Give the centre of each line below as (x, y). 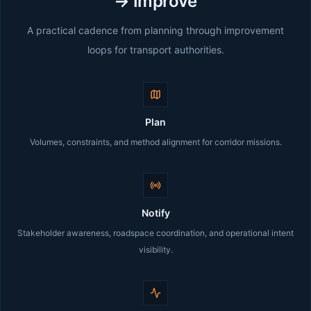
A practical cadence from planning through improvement (155, 30)
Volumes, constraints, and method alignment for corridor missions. (155, 142)
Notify (155, 213)
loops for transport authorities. (155, 50)
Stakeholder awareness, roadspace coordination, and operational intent (155, 233)
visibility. (155, 250)
